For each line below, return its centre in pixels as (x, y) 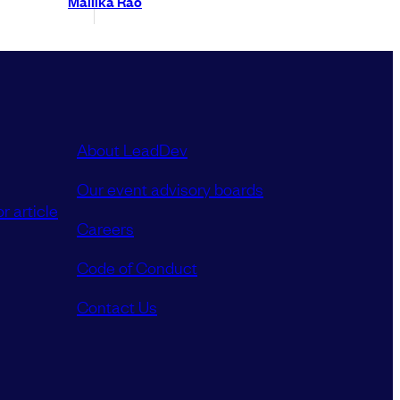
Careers (105, 227)
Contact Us (117, 306)
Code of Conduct (137, 267)
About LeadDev (132, 149)
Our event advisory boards (170, 188)
